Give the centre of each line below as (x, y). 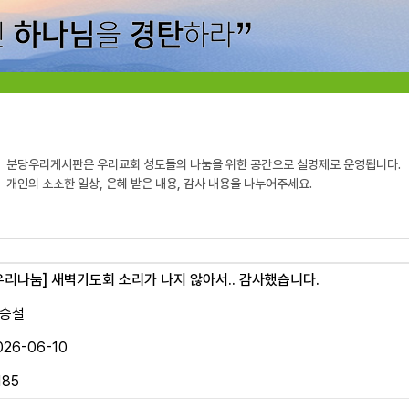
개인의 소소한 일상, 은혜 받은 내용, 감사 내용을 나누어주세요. (159, 184)
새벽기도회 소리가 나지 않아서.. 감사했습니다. (184, 280)
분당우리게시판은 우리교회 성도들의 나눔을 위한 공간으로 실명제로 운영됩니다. (204, 164)
